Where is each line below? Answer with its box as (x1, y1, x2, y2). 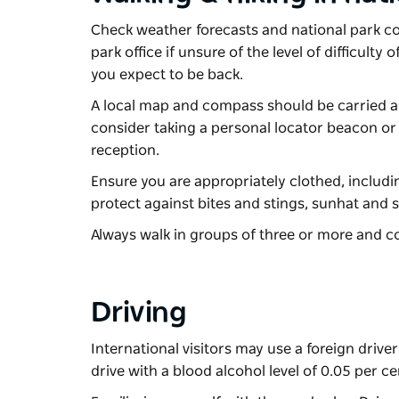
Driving (91, 297, 187, 327)
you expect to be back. (91, 67, 247, 82)
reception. (91, 142, 163, 158)
